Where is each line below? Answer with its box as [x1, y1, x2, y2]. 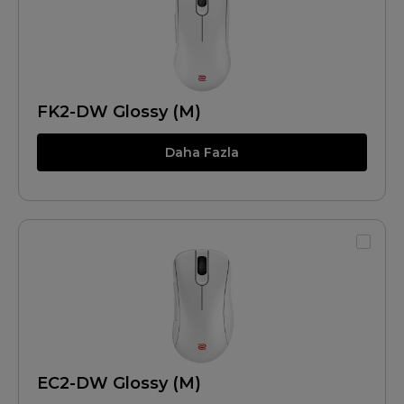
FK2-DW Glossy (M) [37, 102, 201, 122]
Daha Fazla [165, 144, 239, 161]
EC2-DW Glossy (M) [37, 373, 201, 393]
